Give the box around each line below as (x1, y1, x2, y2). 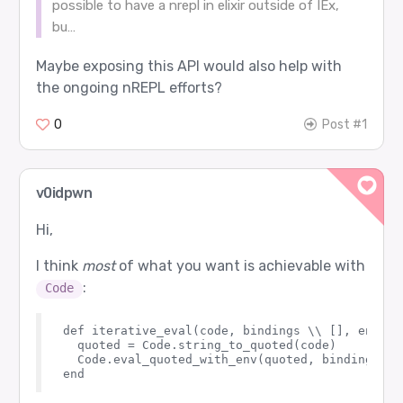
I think (35, 257, 82, 275)
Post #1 (322, 117, 368, 133)
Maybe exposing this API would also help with (35, 58, 342, 76)
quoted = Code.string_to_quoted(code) (62, 338, 336, 353)
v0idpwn (35, 184, 93, 202)
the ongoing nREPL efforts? (35, 79, 222, 97)
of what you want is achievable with (114, 257, 365, 275)
